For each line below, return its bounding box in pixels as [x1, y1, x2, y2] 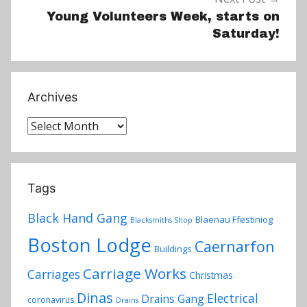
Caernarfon [195, 236, 275, 257]
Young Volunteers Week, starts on [47, 9, 280, 23]
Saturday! [212, 26, 280, 40]
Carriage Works [83, 264, 186, 284]
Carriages [27, 266, 80, 283]
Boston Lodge [27, 232, 151, 258]
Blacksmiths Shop [130, 215, 193, 225]
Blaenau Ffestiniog [195, 213, 273, 226]
